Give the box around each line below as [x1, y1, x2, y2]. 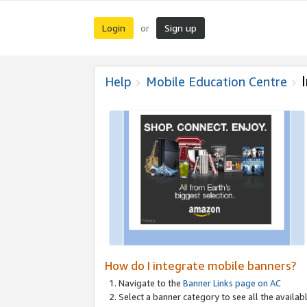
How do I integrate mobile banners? [105, 258, 296, 273]
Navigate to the [119, 277, 183, 288]
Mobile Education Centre [146, 74, 287, 89]
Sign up [164, 22, 197, 34]
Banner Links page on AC [183, 277, 281, 288]
